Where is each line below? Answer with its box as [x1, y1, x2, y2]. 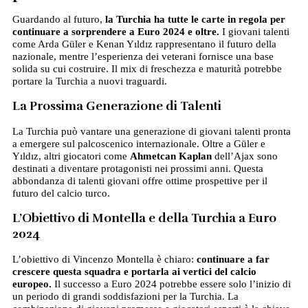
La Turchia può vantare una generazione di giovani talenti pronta [12, 126, 291, 137]
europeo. [12, 278, 52, 290]
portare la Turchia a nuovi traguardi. [12, 76, 167, 87]
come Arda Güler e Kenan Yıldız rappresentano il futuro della [12, 38, 276, 50]
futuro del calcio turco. [12, 188, 110, 199]
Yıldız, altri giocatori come [12, 151, 130, 162]
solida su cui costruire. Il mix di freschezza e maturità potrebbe [12, 63, 282, 75]
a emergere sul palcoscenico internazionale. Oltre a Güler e [12, 138, 265, 150]
